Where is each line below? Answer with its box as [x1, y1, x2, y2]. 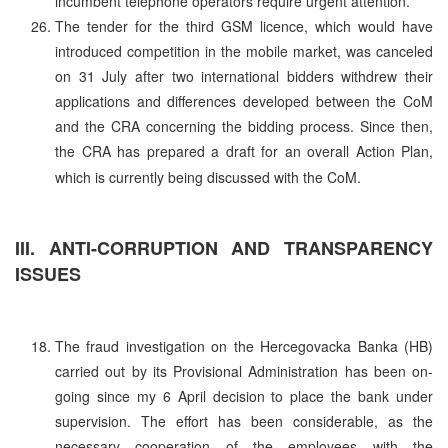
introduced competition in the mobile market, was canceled [55, 40, 433, 61]
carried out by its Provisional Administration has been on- [55, 360, 433, 381]
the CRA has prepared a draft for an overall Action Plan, [55, 140, 433, 161]
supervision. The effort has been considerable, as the [55, 410, 433, 431]
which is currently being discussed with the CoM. [55, 166, 361, 187]
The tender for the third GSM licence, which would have [55, 15, 433, 36]
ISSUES [15, 260, 81, 287]
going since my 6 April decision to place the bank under [55, 385, 433, 406]
